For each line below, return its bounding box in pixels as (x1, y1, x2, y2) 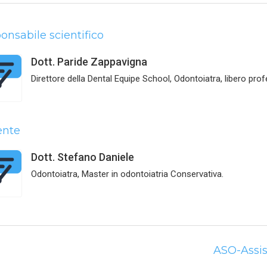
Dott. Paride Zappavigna (30, 55, 147, 68)
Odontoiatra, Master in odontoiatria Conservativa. (30, 168, 223, 179)
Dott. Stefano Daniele (30, 150, 134, 163)
